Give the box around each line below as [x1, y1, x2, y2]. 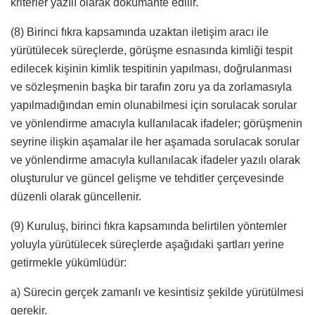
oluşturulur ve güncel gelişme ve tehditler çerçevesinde [11, 172, 284, 185]
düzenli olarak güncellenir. [11, 191, 141, 203]
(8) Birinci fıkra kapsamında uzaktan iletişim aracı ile [11, 26, 269, 39]
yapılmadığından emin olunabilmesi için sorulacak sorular [11, 99, 297, 112]
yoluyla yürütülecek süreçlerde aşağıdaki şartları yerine [11, 238, 284, 251]
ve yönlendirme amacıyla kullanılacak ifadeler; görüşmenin [11, 117, 302, 130]
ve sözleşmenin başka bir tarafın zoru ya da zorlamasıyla [11, 81, 292, 94]
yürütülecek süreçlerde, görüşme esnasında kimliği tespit [11, 44, 292, 57]
